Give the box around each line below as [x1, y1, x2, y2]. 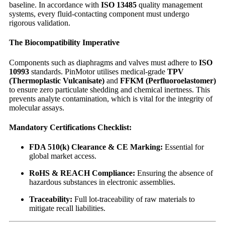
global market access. [29, 152, 96, 161]
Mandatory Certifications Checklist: [9, 123, 132, 132]
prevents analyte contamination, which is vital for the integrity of [9, 94, 212, 103]
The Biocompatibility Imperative [9, 38, 120, 47]
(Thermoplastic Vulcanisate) [9, 76, 104, 85]
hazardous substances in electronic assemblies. [29, 178, 175, 187]
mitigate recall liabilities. [29, 204, 105, 213]
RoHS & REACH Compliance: [29, 169, 135, 178]
